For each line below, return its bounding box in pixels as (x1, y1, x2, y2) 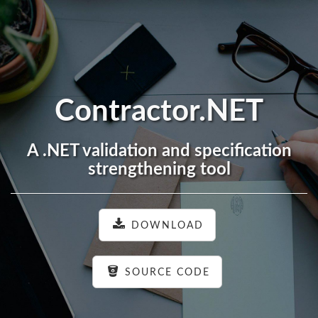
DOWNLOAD (131, 220, 204, 231)
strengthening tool (87, 160, 231, 178)
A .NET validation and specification (26, 142, 292, 160)
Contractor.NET (55, 96, 263, 126)
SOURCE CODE (124, 267, 210, 278)
